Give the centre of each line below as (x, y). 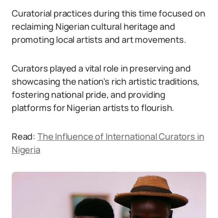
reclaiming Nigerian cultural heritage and (93, 26)
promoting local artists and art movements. (99, 39)
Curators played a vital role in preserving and (101, 68)
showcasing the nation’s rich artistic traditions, (106, 81)
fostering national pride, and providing (89, 94)
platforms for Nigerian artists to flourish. (93, 108)
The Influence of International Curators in (121, 136)
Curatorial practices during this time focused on (109, 13)
